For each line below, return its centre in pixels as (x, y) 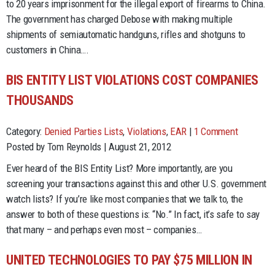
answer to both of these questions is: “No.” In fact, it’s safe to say (133, 214)
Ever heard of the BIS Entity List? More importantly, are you (119, 168)
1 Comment (216, 131)
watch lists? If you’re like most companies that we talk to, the (125, 199)
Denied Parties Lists (83, 131)
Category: (25, 131)
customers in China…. (48, 49)
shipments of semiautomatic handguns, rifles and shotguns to (126, 34)
